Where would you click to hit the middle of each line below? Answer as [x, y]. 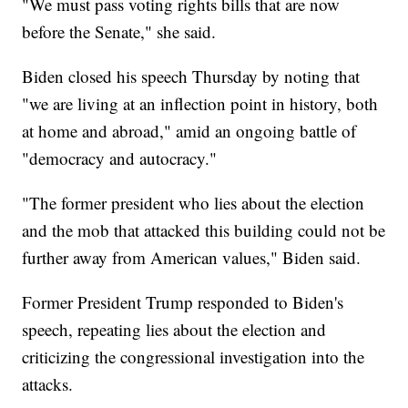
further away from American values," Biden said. [192, 257]
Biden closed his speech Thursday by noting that [191, 76]
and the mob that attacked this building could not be [204, 229]
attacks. [48, 383]
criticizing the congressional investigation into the [194, 356]
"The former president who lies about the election [194, 202]
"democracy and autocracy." [120, 158]
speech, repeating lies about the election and [174, 329]
